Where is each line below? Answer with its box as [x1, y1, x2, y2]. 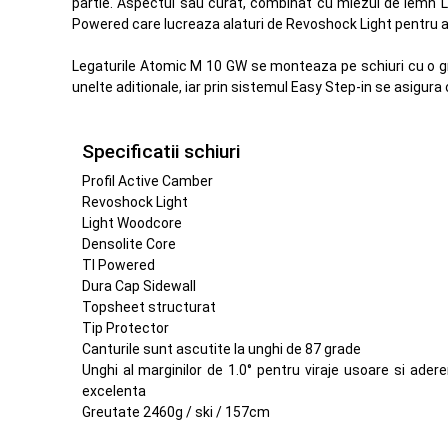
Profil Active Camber [81, 172, 213, 189]
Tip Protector [81, 319, 169, 336]
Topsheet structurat [81, 298, 216, 315]
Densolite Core [81, 235, 176, 252]
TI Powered [81, 256, 155, 273]
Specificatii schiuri [81, 140, 240, 164]
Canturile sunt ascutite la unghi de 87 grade [81, 340, 361, 357]
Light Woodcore [81, 214, 182, 231]
